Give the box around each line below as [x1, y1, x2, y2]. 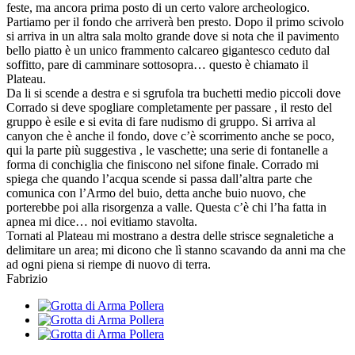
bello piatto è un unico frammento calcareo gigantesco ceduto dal [6, 43, 330, 57]
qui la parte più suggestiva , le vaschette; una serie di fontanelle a [6, 143, 328, 157]
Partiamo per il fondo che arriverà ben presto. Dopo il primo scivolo [6, 14, 344, 29]
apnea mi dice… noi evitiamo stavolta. [6, 214, 197, 228]
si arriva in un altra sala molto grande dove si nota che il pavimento [6, 29, 339, 43]
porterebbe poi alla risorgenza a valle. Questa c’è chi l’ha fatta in [6, 200, 326, 214]
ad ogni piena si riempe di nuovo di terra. [6, 257, 211, 271]
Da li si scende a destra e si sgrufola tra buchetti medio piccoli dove [6, 86, 341, 100]
